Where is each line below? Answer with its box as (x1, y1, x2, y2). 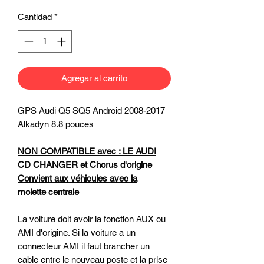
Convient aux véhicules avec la (18, 173, 137, 183)
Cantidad (18, 12, 52, 22)
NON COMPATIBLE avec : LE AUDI (18, 146, 156, 156)
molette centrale (18, 186, 79, 197)
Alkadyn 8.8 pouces (18, 118, 94, 129)
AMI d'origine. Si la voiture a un (18, 227, 136, 237)
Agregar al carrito (61, 72, 127, 83)
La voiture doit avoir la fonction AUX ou (18, 213, 166, 224)
